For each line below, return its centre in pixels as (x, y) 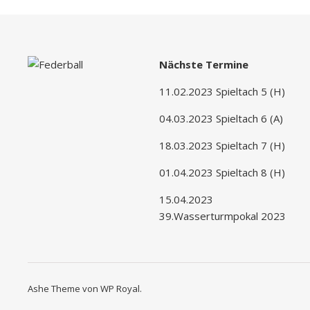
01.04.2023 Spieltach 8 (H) (222, 172)
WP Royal (120, 289)
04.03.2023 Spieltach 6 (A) (221, 118)
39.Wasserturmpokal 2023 (222, 216)
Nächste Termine (203, 64)
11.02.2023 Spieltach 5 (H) (222, 91)
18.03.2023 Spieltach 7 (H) (222, 145)
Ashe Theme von (64, 289)
